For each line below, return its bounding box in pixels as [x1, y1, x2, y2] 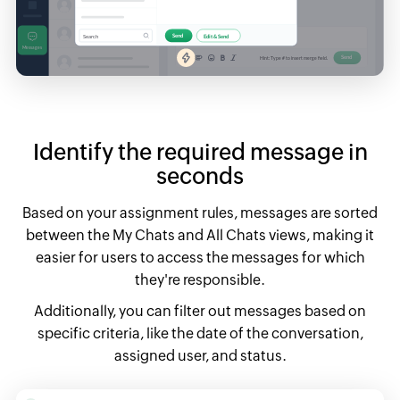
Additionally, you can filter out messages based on [34, 303, 366, 321]
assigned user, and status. [113, 347, 287, 365]
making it [310, 227, 374, 245]
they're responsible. [135, 271, 265, 289]
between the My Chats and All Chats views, [26, 227, 310, 245]
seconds [156, 163, 244, 189]
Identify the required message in [32, 139, 368, 165]
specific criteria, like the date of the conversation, [37, 325, 363, 343]
